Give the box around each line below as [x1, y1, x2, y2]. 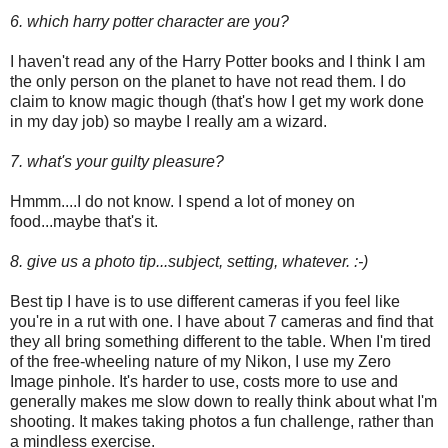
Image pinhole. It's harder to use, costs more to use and [10, 373, 398, 391]
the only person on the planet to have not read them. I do [10, 73, 406, 91]
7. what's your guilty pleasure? [10, 153, 224, 171]
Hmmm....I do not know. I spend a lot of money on [10, 193, 355, 211]
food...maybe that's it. [10, 213, 158, 231]
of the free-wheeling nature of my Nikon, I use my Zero [10, 353, 391, 371]
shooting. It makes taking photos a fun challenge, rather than [10, 413, 434, 431]
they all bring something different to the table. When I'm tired [10, 333, 431, 351]
